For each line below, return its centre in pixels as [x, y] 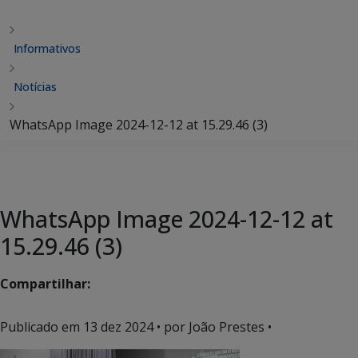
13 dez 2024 [118, 327]
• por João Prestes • [213, 327]
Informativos [47, 48]
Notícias [35, 87]
